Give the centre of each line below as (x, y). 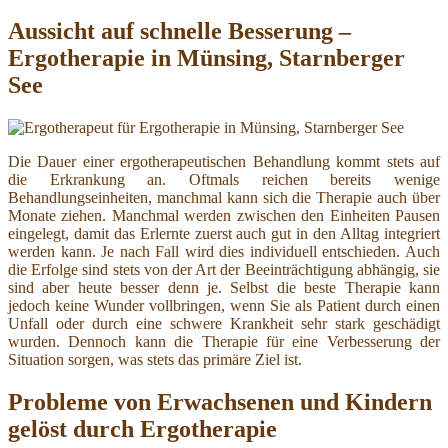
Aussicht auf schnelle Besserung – (179, 31)
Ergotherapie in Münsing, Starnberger (206, 58)
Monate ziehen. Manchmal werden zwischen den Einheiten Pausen (224, 216)
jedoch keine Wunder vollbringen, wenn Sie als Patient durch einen (224, 306)
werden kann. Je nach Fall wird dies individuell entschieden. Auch (224, 252)
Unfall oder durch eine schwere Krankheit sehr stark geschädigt (224, 324)
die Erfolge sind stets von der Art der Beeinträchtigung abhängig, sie (224, 270)
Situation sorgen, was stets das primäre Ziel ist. (155, 360)
